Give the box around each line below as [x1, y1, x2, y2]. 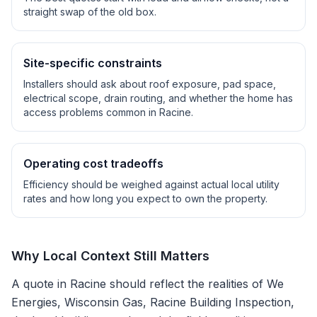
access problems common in [23, 106, 159, 118]
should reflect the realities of [106, 277, 267, 291]
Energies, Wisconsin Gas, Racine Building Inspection [11, 295, 291, 309]
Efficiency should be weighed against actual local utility [23, 178, 279, 190]
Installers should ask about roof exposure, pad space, [23, 78, 276, 90]
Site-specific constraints [23, 56, 162, 70]
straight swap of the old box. [23, 6, 156, 18]
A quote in [11, 277, 70, 291]
